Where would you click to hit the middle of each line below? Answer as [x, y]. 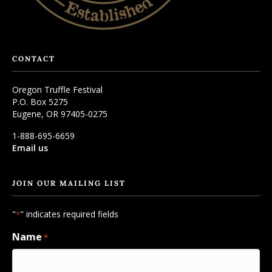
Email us [30, 148]
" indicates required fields [69, 214]
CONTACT [34, 59]
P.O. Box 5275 [40, 102]
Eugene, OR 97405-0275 [60, 114]
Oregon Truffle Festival [57, 90]
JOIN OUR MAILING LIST [69, 183]
